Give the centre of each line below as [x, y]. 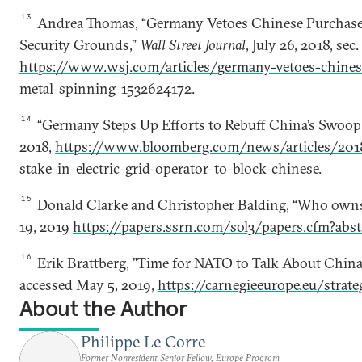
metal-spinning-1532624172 [105, 88]
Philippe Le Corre [143, 341]
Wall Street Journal [193, 45]
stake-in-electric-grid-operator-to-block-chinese [169, 168]
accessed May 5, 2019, [88, 285]
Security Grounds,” [80, 45]
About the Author [103, 308]
